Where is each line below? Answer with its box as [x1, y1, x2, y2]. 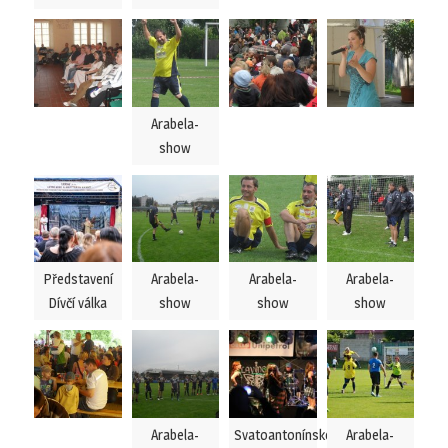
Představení [42, 270, 113, 287]
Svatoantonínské [234, 425, 332, 443]
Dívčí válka [48, 294, 108, 311]
